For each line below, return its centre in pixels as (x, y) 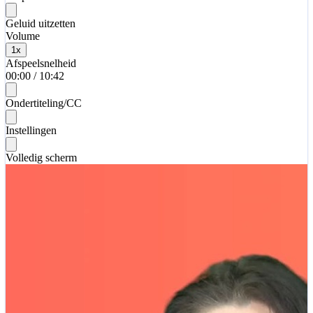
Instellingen (31, 130)
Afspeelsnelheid (41, 63)
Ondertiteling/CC (44, 103)
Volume (23, 36)
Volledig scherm (41, 157)
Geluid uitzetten (41, 23)
